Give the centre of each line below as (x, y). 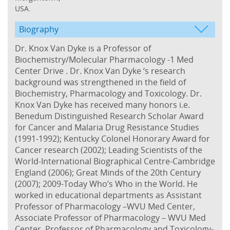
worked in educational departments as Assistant (108, 195)
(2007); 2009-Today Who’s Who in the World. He (106, 184)
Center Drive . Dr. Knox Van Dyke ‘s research (100, 71)
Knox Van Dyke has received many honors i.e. (102, 104)
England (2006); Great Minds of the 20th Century (108, 172)
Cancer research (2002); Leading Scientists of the (109, 150)
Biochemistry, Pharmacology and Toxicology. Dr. (108, 93)
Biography (39, 29)
